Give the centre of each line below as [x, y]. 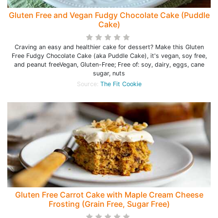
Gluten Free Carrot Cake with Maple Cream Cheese [109, 195]
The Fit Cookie [121, 84]
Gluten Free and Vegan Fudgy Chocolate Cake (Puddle [109, 15]
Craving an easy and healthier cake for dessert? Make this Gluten [109, 47]
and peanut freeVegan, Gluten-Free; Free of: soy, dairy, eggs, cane [109, 64]
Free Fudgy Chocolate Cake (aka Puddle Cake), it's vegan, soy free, [109, 56]
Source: [88, 84]
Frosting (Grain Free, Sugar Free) [109, 204]
